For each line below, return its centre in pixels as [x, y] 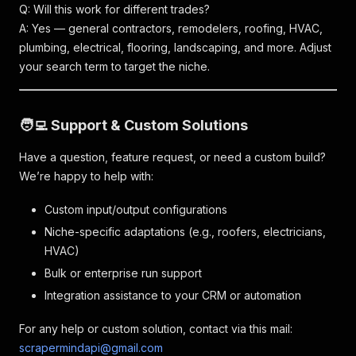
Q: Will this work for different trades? [114, 9]
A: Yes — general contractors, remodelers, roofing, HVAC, [171, 28]
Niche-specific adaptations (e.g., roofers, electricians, [185, 232]
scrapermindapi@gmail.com [91, 348]
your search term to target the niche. [114, 66]
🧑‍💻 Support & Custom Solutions [133, 125]
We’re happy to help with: [86, 176]
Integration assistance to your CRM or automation [173, 295]
